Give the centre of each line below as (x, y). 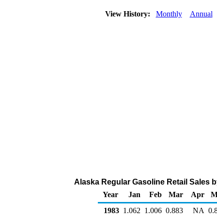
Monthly (169, 14)
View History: (128, 14)
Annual (201, 14)
